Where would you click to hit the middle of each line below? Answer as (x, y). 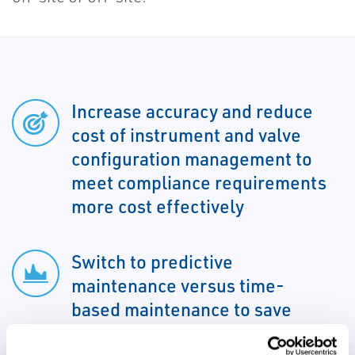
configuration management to (192, 159)
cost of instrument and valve (186, 135)
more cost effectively (158, 206)
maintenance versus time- (178, 286)
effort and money (142, 333)
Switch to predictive (152, 262)
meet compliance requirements (199, 183)
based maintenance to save (181, 309)
